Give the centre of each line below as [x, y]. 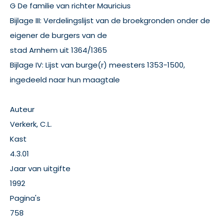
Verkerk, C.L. [31, 124]
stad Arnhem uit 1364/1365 [58, 50]
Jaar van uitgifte [40, 168]
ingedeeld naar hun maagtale [65, 80]
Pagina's [25, 198]
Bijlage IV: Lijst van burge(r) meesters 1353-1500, [97, 65]
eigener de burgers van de [58, 35]
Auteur [22, 109]
